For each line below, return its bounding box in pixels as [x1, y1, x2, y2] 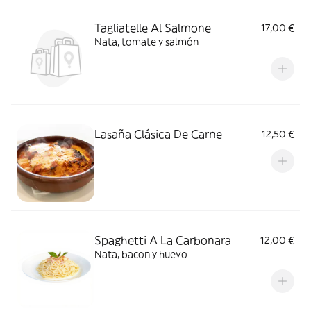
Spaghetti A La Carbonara [94, 233, 231, 247]
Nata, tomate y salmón [94, 35, 199, 48]
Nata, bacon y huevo [94, 248, 187, 260]
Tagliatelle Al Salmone [94, 21, 211, 35]
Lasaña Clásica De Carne [94, 127, 222, 141]
